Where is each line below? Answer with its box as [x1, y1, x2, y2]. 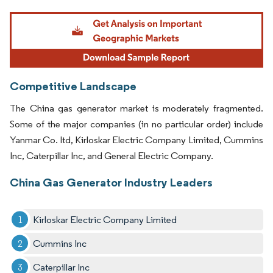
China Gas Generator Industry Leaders [10, 174, 213, 190]
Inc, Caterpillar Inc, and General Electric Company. [10, 149, 213, 161]
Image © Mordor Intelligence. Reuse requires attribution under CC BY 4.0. [15, 9, 243, 18]
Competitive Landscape [10, 78, 136, 93]
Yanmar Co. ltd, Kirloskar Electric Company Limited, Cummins [10, 133, 263, 146]
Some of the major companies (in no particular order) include [10, 118, 263, 130]
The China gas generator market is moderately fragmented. [10, 102, 263, 114]
